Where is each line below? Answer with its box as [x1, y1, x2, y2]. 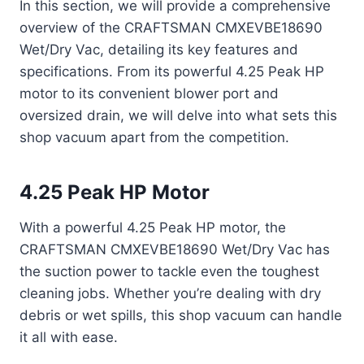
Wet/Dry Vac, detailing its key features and [19, 41, 298, 58]
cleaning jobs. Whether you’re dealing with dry [19, 285, 321, 302]
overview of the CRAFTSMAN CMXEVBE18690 [19, 19, 323, 37]
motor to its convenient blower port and [19, 85, 279, 102]
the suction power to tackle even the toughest [19, 263, 319, 280]
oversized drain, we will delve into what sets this [19, 107, 337, 124]
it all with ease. [19, 329, 118, 346]
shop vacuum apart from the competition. [19, 129, 289, 146]
